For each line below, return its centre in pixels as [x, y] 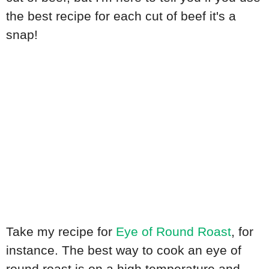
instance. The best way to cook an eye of [124, 250]
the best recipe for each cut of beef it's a [121, 16]
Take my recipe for [61, 232]
